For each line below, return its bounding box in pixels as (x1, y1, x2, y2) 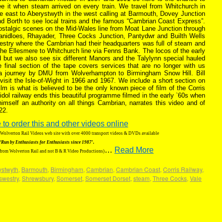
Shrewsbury (22, 174, 54, 182)
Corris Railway (163, 165, 202, 173)
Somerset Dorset (85, 174, 130, 182)
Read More (114, 146, 154, 154)
